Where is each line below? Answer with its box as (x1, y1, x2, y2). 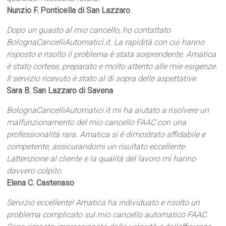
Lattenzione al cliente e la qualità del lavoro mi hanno (7, 154, 196, 163)
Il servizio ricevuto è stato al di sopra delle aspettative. (7, 74, 198, 83)
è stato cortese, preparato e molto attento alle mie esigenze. (7, 62, 218, 71)
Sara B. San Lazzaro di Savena (7, 86, 114, 95)
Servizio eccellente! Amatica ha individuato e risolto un (7, 198, 200, 207)
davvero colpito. (7, 166, 64, 176)
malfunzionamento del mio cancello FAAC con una (7, 118, 187, 127)
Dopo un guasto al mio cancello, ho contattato (7, 25, 171, 35)
